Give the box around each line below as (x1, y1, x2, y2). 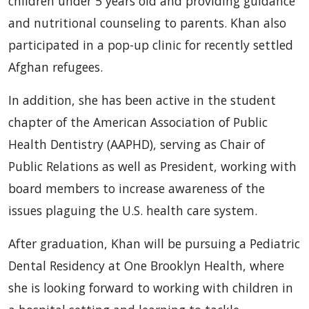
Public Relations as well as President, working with (8, 158, 297, 175)
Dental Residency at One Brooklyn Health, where (8, 257, 284, 275)
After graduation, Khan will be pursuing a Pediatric (8, 235, 300, 252)
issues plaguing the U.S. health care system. (8, 202, 257, 219)
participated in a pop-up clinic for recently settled (8, 37, 293, 54)
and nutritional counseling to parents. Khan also (8, 14, 286, 32)
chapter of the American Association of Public (8, 114, 268, 131)
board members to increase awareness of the (8, 180, 265, 197)
